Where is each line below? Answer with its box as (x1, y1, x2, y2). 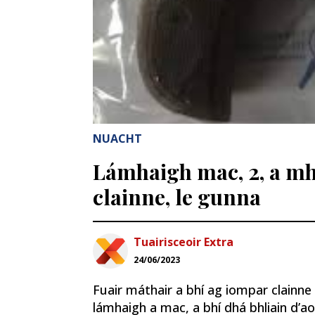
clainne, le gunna (93, 182, 261, 211)
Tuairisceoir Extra (134, 233, 233, 250)
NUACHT (93, 130, 142, 146)
